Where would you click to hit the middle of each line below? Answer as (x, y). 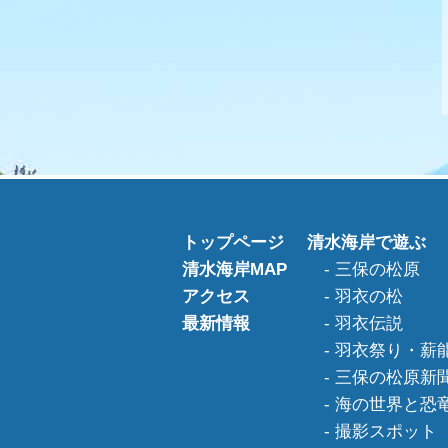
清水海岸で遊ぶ (366, 242)
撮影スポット (386, 431)
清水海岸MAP (234, 269)
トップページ (233, 242)
